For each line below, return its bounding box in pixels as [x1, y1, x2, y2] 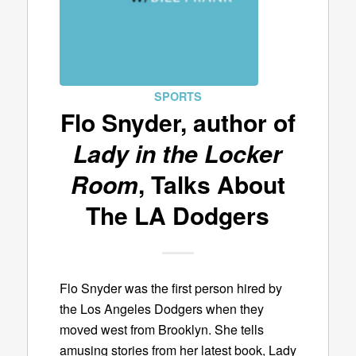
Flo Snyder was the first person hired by [59, 278, 282, 297]
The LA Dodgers [86, 198, 270, 232]
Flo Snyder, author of [60, 105, 296, 139]
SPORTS [153, 88, 202, 104]
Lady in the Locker [73, 136, 283, 170]
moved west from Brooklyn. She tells [59, 319, 264, 339]
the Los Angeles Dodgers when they [59, 299, 264, 318]
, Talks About [137, 167, 285, 201]
